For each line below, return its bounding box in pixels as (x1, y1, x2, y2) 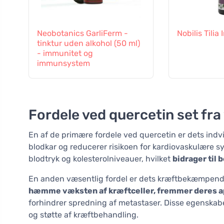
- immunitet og (37, 48, 93, 58)
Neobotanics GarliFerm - (37, 28, 128, 38)
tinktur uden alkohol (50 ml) (37, 38, 140, 48)
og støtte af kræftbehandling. (28, 210, 138, 220)
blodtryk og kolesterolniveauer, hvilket (28, 154, 172, 164)
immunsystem (37, 58, 90, 68)
